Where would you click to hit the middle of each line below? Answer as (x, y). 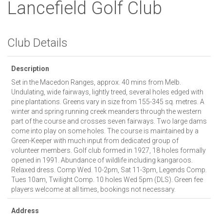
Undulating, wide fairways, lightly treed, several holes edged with (107, 92)
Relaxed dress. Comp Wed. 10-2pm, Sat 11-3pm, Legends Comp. (109, 170)
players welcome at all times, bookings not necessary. (93, 189)
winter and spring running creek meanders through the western (106, 111)
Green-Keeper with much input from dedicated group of (95, 140)
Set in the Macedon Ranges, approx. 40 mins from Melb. (96, 82)
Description (30, 68)
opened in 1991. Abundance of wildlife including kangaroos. (102, 160)
